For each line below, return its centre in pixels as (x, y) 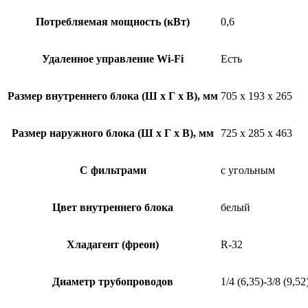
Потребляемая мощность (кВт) (113, 21)
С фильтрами (113, 170)
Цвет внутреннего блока (113, 207)
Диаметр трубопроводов (113, 281)
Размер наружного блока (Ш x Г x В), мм (113, 133)
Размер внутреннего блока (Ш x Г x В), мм (113, 96)
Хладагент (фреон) (113, 244)
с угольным (248, 170)
